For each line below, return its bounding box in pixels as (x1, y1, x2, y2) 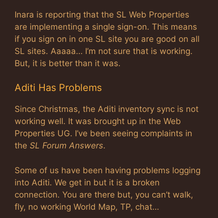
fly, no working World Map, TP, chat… (15, 201, 159, 212)
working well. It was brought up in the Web (15, 116, 181, 127)
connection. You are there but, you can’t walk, (15, 189, 193, 200)
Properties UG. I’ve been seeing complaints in (15, 128, 192, 139)
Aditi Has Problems (15, 82, 102, 94)
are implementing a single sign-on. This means (15, 21, 197, 32)
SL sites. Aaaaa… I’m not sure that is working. (15, 46, 193, 56)
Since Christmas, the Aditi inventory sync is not (15, 104, 199, 114)
